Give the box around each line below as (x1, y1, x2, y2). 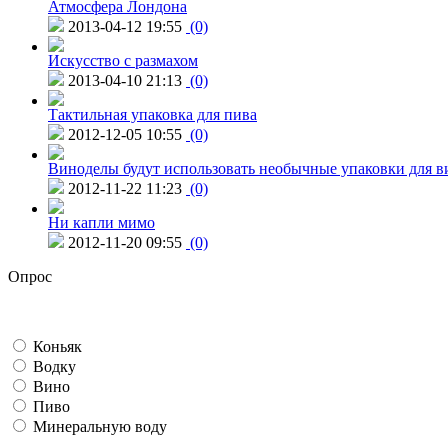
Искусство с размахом (48, 51, 198, 69)
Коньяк (29, 337, 82, 355)
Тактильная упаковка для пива (48, 105, 257, 123)
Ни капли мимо (48, 213, 155, 231)
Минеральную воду (29, 417, 167, 435)
